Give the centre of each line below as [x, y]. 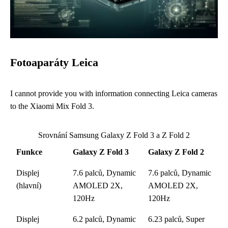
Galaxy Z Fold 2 [176, 152]
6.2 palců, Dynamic [104, 219]
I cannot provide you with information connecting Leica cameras [114, 93]
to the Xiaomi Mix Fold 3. [52, 106]
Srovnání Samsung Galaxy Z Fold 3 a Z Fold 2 [114, 135]
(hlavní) [29, 186]
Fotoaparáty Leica [54, 63]
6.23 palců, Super [176, 219]
